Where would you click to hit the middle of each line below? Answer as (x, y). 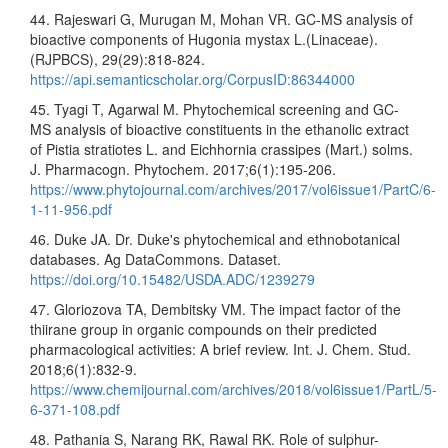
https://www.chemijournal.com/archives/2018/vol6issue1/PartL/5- (233, 388)
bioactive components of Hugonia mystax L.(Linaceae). (204, 38)
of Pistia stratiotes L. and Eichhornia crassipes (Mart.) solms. (221, 148)
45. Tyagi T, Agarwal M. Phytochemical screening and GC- (214, 108)
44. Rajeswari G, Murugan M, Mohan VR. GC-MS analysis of (221, 18)
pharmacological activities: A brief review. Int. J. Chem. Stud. (220, 348)
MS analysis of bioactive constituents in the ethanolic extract (219, 128)
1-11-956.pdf (71, 208)
